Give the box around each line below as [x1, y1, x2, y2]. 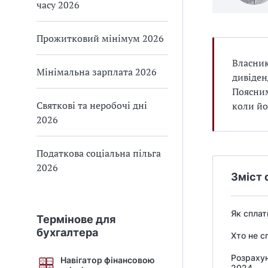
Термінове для [36, 213, 115, 226]
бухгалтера [36, 226, 98, 239]
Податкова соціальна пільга [36, 147, 161, 160]
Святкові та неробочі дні [36, 99, 147, 112]
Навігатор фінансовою [60, 254, 155, 265]
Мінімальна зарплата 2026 [36, 65, 157, 78]
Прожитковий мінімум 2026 [36, 32, 164, 45]
